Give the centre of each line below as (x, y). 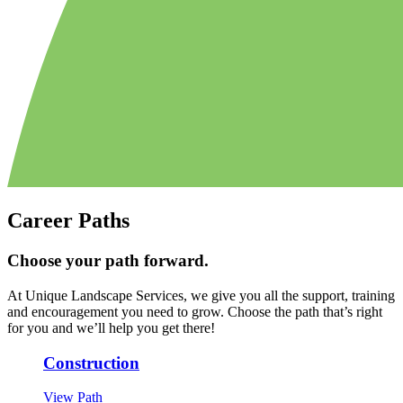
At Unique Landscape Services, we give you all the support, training (201, 295)
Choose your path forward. (108, 261)
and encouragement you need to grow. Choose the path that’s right (195, 311)
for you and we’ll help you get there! (111, 327)
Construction (91, 363)
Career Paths (68, 221)
